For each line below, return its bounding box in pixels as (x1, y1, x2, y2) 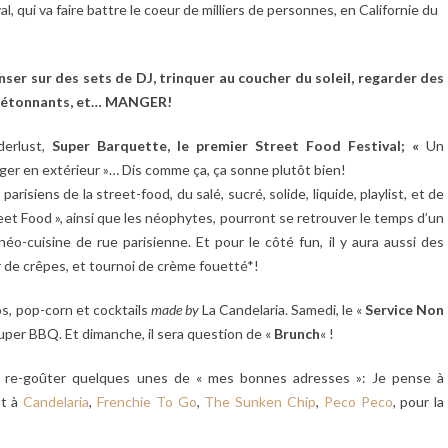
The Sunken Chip (204, 392, 316, 410)
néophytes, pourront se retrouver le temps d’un (145, 208, 445, 226)
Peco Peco (323, 392, 393, 410)
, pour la (392, 392, 445, 410)
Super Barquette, (52, 136, 170, 154)
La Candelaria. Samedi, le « (198, 300, 366, 318)
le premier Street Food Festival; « (177, 136, 426, 154)
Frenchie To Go (96, 392, 197, 410)
